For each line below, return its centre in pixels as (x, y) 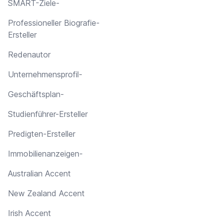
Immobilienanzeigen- (45, 153)
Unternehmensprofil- (45, 74)
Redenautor (29, 54)
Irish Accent (29, 213)
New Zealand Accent (46, 193)
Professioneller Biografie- (54, 23)
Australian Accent (39, 173)
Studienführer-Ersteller (48, 114)
